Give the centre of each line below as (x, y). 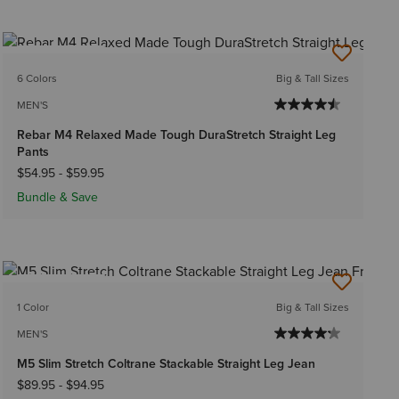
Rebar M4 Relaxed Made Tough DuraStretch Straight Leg (176, 135)
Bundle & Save (57, 198)
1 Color (33, 308)
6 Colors (37, 79)
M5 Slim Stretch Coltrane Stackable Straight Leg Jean (166, 364)
